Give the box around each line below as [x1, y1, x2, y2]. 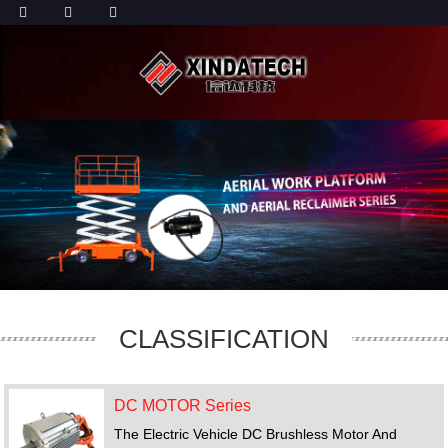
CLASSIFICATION [119, 323, 329, 354]
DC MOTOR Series [114, 396, 252, 414]
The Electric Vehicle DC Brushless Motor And [114, 425, 398, 442]
